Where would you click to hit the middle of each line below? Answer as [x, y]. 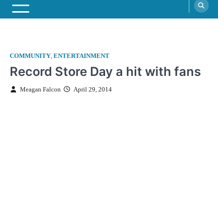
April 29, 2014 [92, 90]
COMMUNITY [30, 56]
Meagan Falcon [40, 90]
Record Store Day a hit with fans [105, 72]
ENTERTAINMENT [82, 56]
